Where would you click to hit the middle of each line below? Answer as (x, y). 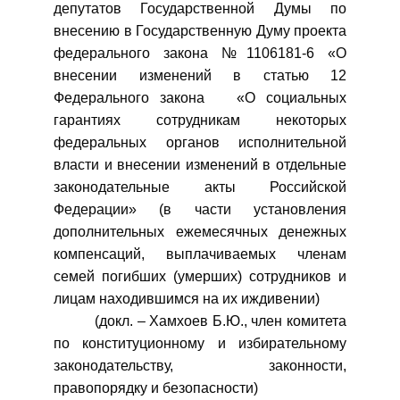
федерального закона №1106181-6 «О (200, 53)
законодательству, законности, (200, 366)
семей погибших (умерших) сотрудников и (200, 276)
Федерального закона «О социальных (200, 98)
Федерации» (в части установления (200, 209)
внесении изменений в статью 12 (200, 75)
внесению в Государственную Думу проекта (200, 31)
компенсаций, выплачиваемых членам (200, 254)
